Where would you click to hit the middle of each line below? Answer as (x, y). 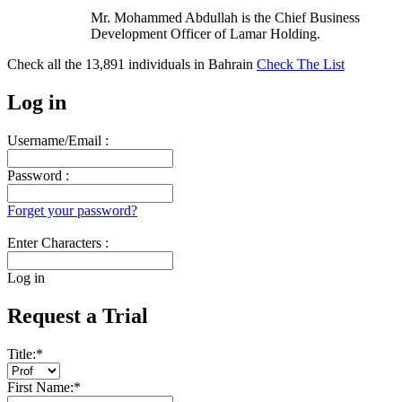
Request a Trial (78, 315)
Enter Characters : (58, 242)
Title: (22, 354)
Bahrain (232, 64)
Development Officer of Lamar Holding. (205, 34)
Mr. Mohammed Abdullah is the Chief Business (225, 18)
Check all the (46, 64)
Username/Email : (58, 140)
